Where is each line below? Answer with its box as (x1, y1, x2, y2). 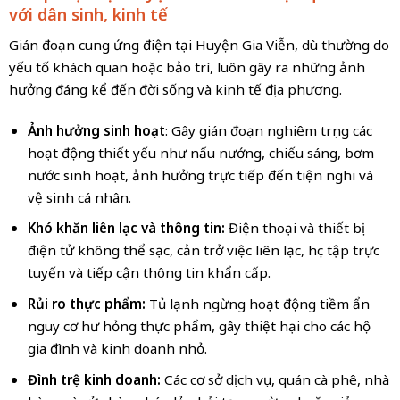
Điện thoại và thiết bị (228, 219, 365, 237)
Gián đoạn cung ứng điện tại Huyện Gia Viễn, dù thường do (8, 35, 389, 54)
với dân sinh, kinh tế (8, 4, 168, 26)
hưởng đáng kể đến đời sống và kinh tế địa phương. (8, 79, 342, 98)
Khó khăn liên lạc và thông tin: (27, 219, 229, 237)
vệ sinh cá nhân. (27, 187, 131, 206)
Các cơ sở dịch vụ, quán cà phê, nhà (163, 370, 389, 388)
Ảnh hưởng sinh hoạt (27, 121, 165, 139)
